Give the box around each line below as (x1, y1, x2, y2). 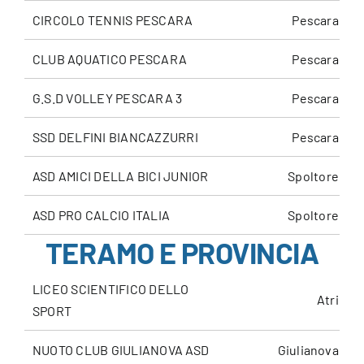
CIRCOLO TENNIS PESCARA (32, 12, 193, 28)
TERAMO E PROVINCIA (45, 235, 319, 271)
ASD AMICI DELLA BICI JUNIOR (32, 168, 209, 184)
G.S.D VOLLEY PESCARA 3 (32, 90, 185, 106)
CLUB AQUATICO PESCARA (32, 51, 188, 67)
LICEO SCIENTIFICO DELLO (32, 281, 189, 297)
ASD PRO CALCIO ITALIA (32, 207, 171, 223)
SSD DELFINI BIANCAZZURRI (32, 129, 198, 145)
